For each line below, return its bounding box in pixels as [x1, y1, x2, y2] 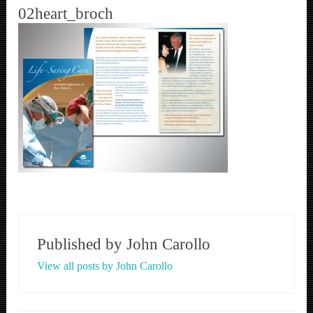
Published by [36, 235, 126, 254]
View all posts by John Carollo [36, 260, 173, 272]
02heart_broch [18, 5, 114, 23]
